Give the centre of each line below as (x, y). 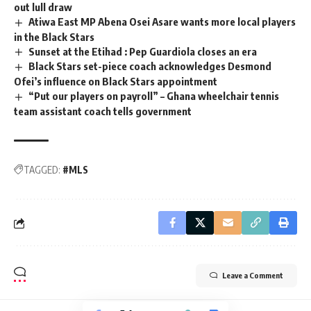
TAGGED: (42, 170)
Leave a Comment (253, 276)
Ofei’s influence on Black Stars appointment (116, 82)
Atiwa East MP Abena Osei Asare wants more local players (162, 21)
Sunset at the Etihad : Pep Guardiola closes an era (143, 51)
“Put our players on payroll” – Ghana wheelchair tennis (154, 96)
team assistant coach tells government (103, 111)
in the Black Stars (54, 36)
